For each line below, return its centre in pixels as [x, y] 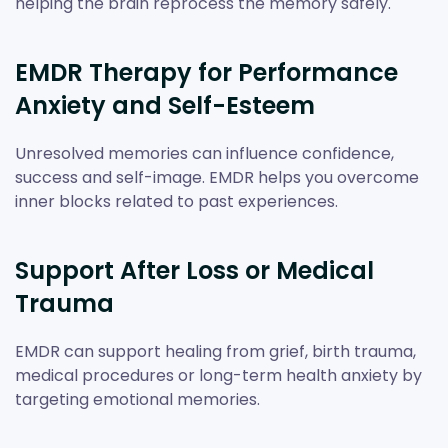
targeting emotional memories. [137, 399]
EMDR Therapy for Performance [206, 72]
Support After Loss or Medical [194, 270]
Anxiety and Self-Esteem [165, 105]
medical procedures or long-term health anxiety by [218, 375]
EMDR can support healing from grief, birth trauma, [215, 351]
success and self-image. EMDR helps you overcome [217, 177]
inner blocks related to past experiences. [176, 201]
